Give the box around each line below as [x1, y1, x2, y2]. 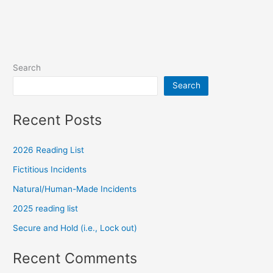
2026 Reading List [13, 145, 85, 155]
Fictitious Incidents [13, 165, 87, 175]
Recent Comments [13, 249, 138, 268]
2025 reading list [13, 204, 79, 214]
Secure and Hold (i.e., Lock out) [13, 223, 138, 233]
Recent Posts [13, 110, 102, 129]
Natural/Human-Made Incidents [13, 184, 137, 194]
